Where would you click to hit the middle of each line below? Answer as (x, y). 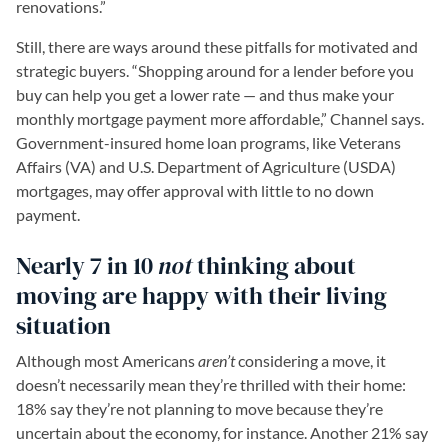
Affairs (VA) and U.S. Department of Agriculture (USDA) (206, 166)
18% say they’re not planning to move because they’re (199, 408)
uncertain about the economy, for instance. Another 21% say (222, 432)
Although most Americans (107, 360)
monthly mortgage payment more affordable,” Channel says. (220, 118)
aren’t (216, 360)
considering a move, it (310, 360)
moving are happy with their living (201, 295)
